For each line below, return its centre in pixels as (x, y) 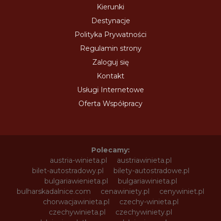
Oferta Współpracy (110, 103)
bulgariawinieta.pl (147, 181)
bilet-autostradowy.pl (68, 170)
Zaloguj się (110, 62)
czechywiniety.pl (144, 212)
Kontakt (110, 76)
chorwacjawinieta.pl (76, 202)
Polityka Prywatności (110, 34)
